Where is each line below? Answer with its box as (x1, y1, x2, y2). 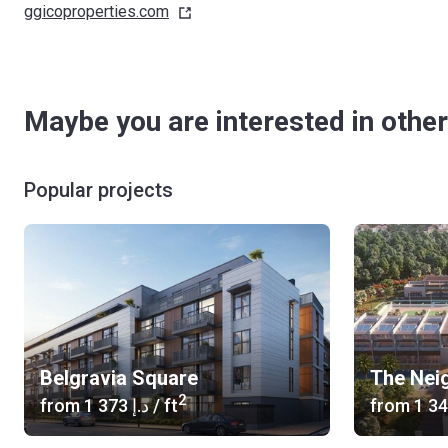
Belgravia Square (40, 366, 198, 390)
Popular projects (24, 178, 173, 202)
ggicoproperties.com (24, 2, 169, 21)
